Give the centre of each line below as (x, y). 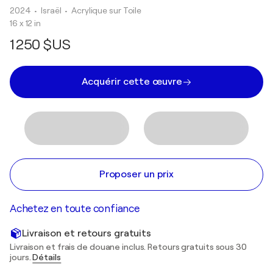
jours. (21, 257)
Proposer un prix (136, 174)
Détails (47, 257)
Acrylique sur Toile (107, 10)
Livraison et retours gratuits (87, 233)
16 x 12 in (25, 23)
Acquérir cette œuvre (132, 82)
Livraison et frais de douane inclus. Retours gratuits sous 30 (128, 247)
